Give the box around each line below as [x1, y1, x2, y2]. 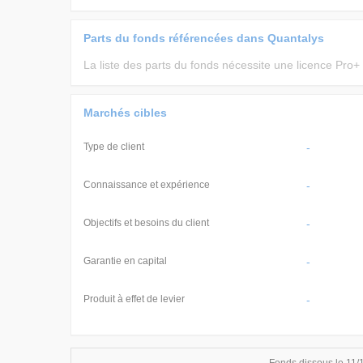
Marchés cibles [83, 106, 167, 119]
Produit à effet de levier [83, 293, 185, 305]
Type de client [83, 141, 144, 152]
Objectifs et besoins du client [83, 217, 209, 228]
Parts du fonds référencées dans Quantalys [83, 32, 324, 45]
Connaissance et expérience [83, 179, 210, 190]
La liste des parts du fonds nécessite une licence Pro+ [83, 58, 360, 71]
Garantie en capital [83, 255, 167, 267]
